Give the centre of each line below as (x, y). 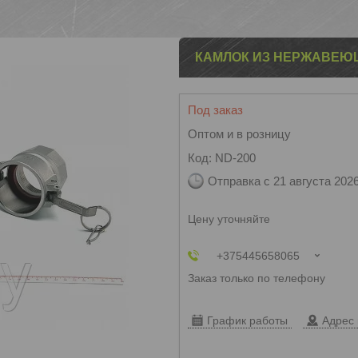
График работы (247, 320)
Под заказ (215, 110)
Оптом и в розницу (239, 134)
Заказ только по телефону (257, 278)
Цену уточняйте (229, 219)
